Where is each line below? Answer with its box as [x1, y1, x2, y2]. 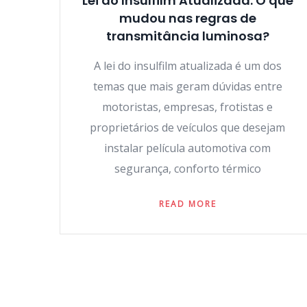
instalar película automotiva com [104, 140, 271, 156]
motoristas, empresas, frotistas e [102, 99, 273, 114]
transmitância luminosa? [106, 27, 269, 45]
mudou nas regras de [119, 10, 256, 27]
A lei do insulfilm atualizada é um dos [93, 58, 282, 73]
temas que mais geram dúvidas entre [93, 79, 282, 94]
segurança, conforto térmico [114, 161, 261, 176]
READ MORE [158, 198, 217, 210]
